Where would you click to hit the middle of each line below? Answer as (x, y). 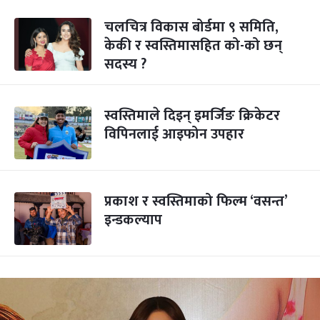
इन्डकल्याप (133, 220)
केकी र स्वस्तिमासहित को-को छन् (193, 46)
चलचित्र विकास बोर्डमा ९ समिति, (191, 27)
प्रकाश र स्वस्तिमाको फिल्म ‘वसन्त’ (196, 201)
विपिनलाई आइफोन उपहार (174, 134)
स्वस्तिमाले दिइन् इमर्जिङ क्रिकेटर (192, 116)
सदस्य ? (125, 64)
